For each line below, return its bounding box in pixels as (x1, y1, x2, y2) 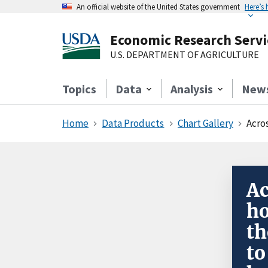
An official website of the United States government (77, 2, 240, 11)
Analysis (170, 81, 213, 96)
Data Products (102, 117, 165, 130)
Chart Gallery (177, 117, 233, 130)
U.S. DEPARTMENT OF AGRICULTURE (110, 48, 259, 60)
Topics (62, 81, 96, 96)
